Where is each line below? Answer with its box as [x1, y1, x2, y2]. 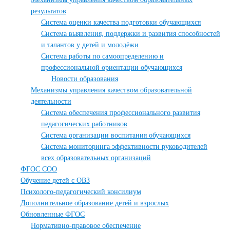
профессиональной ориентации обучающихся [41, 64, 182, 71]
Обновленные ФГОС [21, 210, 85, 218]
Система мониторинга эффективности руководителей [41, 143, 207, 150]
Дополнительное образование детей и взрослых [21, 199, 169, 207]
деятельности [31, 98, 71, 105]
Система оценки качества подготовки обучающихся [41, 18, 201, 26]
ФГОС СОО [21, 165, 57, 173]
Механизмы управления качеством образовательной [31, 86, 192, 94]
